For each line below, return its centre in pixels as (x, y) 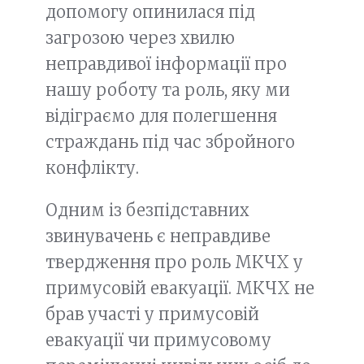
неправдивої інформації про (166, 64)
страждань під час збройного (170, 142)
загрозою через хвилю (140, 38)
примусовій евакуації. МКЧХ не (180, 288)
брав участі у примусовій (152, 314)
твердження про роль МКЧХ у (174, 262)
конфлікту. (92, 168)
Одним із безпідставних (147, 210)
